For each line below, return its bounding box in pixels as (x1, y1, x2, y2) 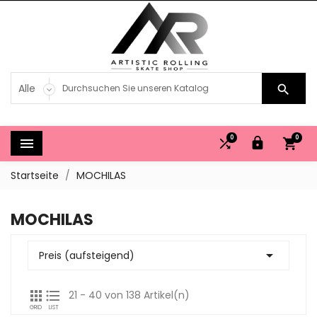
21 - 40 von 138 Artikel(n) (69, 288, 190, 302)
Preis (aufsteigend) (39, 248, 134, 263)
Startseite (11, 168, 59, 183)
